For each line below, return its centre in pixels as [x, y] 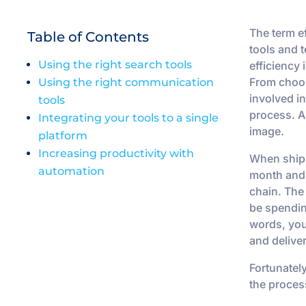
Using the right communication [126, 82]
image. [267, 131]
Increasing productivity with [116, 153]
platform [63, 135]
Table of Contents [88, 37]
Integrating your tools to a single [128, 117]
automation [71, 171]
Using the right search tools [115, 64]
